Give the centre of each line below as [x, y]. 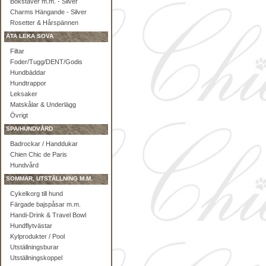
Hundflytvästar [31, 226]
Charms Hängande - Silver [48, 12]
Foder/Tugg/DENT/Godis [46, 62]
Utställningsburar [34, 247]
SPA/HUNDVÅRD [29, 129]
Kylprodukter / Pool [37, 236]
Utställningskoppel [36, 258]
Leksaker [24, 94]
